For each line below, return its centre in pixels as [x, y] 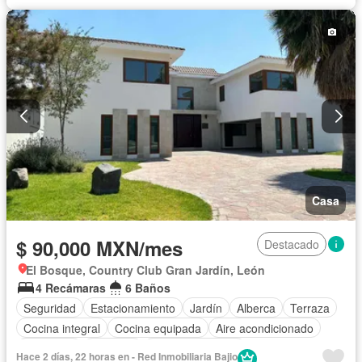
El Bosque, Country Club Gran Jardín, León [145, 270]
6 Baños [148, 288]
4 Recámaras [71, 288]
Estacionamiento [133, 307]
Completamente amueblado [95, 17]
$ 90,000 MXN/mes [99, 248]
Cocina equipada [158, 328]
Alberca [256, 307]
